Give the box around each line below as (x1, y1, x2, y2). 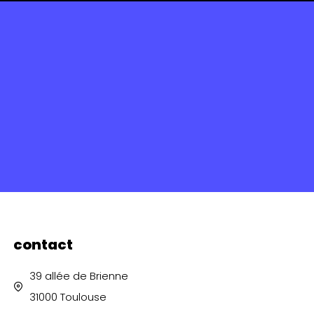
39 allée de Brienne (29, 268, 128, 283)
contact (13, 234, 73, 254)
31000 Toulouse (29, 289, 107, 304)
